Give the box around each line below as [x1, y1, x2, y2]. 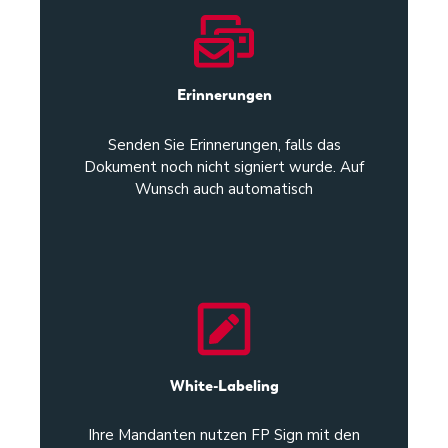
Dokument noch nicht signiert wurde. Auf [84, 156, 364, 177]
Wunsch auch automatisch [135, 178, 313, 199]
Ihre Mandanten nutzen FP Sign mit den [88, 424, 360, 445]
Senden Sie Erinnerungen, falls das [107, 134, 341, 155]
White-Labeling [169, 375, 279, 396]
